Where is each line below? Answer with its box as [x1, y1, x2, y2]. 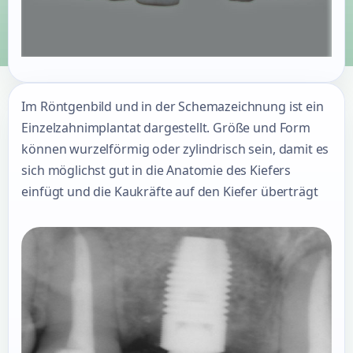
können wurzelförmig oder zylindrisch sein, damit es [21, 140, 329, 158]
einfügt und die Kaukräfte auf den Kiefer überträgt [21, 183, 318, 201]
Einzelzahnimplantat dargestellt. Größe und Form [21, 119, 310, 137]
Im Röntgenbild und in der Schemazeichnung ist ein [21, 98, 324, 116]
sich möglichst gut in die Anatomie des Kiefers [21, 162, 292, 180]
